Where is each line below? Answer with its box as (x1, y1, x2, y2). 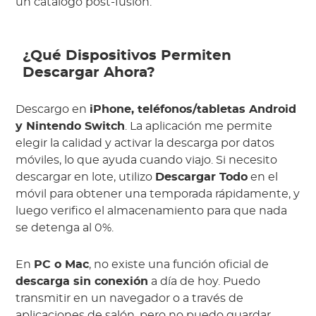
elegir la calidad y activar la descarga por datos (16, 138, 275, 150)
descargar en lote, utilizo (16, 171, 156, 183)
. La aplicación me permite (125, 121, 273, 133)
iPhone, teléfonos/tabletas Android (90, 104, 297, 116)
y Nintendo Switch (16, 121, 126, 133)
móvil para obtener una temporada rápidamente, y (16, 188, 300, 200)
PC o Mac (34, 259, 90, 271)
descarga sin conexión (16, 276, 149, 288)
